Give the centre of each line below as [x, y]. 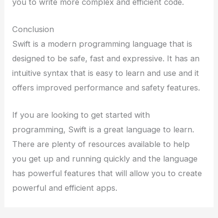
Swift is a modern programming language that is [102, 44]
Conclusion [33, 29]
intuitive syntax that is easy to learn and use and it [106, 73]
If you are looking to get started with [81, 115]
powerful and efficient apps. [65, 188]
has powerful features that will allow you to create [107, 173]
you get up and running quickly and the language [105, 159]
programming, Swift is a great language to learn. [103, 130]
